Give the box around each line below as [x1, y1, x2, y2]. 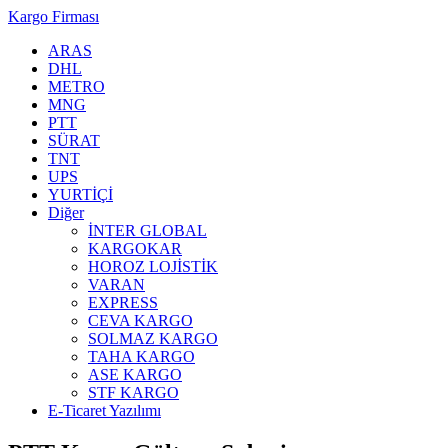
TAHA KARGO [88, 348, 195, 365]
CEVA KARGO [88, 312, 193, 329]
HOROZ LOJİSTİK [88, 258, 218, 275]
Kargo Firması [8, 8, 99, 25]
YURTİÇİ [48, 186, 113, 203]
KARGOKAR [88, 240, 182, 257]
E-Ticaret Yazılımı [48, 402, 161, 419]
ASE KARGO [88, 366, 182, 383]
